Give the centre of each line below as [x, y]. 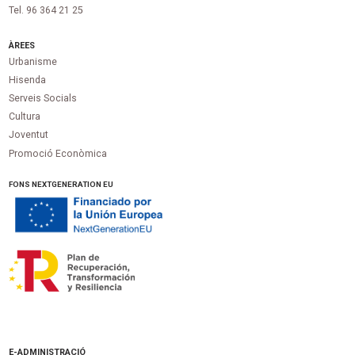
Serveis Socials [43, 99]
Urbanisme [33, 62]
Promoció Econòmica [58, 153]
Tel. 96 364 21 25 [46, 11]
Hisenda [28, 80]
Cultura [25, 117]
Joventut [29, 135]
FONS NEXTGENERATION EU [61, 184]
